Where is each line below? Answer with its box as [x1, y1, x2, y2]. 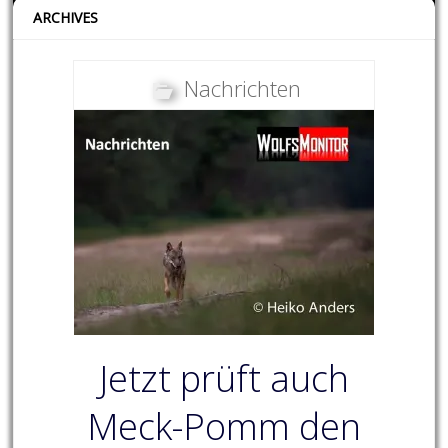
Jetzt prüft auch [98, 354, 349, 404]
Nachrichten [183, 73, 301, 104]
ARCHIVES [33, 8, 99, 28]
